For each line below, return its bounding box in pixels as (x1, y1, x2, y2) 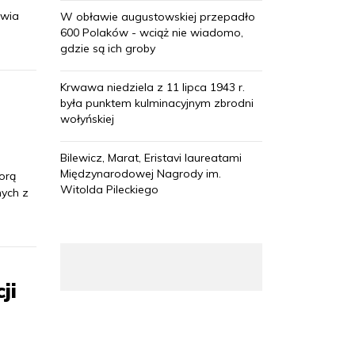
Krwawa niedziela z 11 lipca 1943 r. (60, 80, 245, 95)
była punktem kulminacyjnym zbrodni (60, 96, 254, 111)
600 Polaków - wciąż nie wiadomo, (60, 25, 243, 40)
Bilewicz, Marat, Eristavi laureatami (60, 151, 242, 166)
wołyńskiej (60, 112, 114, 127)
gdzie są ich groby (60, 41, 155, 56)
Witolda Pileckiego (60, 182, 158, 197)
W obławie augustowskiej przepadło (60, 10, 255, 25)
